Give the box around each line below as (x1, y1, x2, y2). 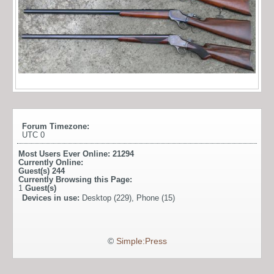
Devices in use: (22, 193, 82, 202)
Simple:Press (116, 236, 167, 246)
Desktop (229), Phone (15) (82, 193, 175, 202)
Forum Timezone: (22, 121, 89, 131)
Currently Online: (18, 157, 83, 167)
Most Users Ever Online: (18, 149, 113, 158)
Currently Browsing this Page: (18, 174, 132, 184)
